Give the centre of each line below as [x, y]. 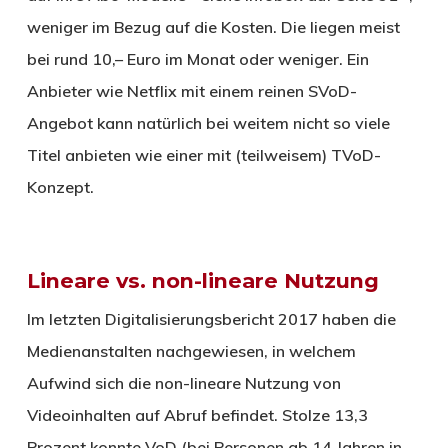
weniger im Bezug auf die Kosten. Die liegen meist [213, 26]
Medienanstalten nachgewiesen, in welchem [191, 350]
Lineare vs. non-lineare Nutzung [202, 280]
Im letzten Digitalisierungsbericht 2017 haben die [211, 318]
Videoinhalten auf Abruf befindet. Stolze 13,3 [197, 414]
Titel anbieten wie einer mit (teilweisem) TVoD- [203, 154]
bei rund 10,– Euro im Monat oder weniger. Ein [197, 58]
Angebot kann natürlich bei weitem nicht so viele [208, 122]
